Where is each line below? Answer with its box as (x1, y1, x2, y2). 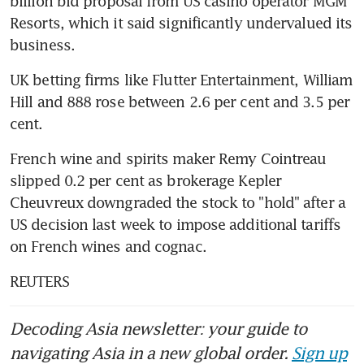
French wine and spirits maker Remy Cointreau (10, 149, 327, 167)
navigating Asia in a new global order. (10, 342, 292, 362)
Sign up (292, 342, 347, 362)
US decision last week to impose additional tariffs (10, 214, 341, 233)
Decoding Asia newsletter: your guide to (10, 318, 307, 338)
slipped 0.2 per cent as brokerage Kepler (10, 171, 282, 189)
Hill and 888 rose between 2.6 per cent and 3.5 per (10, 92, 350, 110)
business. (10, 35, 75, 54)
